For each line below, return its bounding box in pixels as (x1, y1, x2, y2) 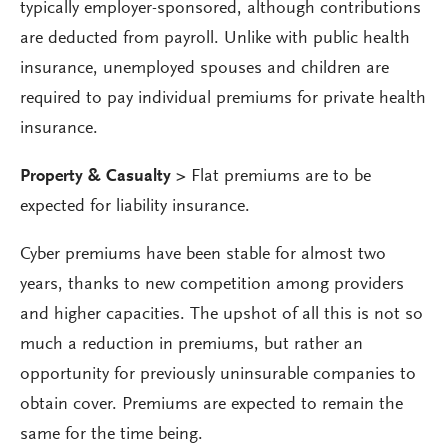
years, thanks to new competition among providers (20, 276, 404, 294)
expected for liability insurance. (20, 198, 250, 216)
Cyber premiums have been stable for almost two (20, 246, 386, 264)
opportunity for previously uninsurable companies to (20, 366, 416, 384)
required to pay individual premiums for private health (20, 90, 426, 108)
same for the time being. (20, 426, 203, 444)
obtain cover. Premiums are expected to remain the (20, 396, 403, 414)
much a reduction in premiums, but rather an (20, 336, 363, 354)
